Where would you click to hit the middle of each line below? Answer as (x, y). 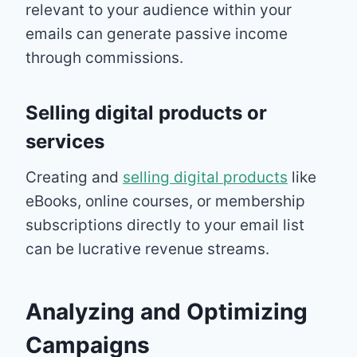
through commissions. (104, 57)
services (65, 141)
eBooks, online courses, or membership (165, 201)
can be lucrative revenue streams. (147, 249)
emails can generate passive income (157, 33)
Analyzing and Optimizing (167, 311)
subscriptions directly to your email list (165, 225)
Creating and (74, 177)
